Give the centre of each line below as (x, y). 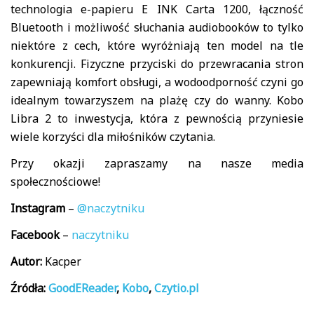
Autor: (26, 262)
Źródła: (29, 288)
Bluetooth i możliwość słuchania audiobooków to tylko (157, 28)
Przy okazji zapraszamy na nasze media (157, 164)
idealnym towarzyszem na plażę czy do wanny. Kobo (157, 101)
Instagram (38, 209)
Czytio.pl (177, 288)
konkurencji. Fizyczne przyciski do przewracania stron (157, 64)
